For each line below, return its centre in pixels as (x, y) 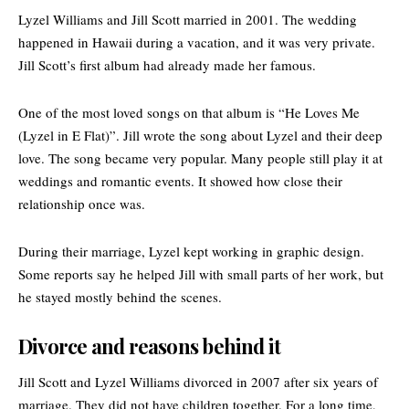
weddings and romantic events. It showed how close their (180, 181)
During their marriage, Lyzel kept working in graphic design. (191, 252)
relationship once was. (82, 204)
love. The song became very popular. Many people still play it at (200, 158)
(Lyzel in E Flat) (64, 136)
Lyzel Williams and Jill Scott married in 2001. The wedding (188, 20)
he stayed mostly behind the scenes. (120, 297)
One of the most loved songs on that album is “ (152, 113)
